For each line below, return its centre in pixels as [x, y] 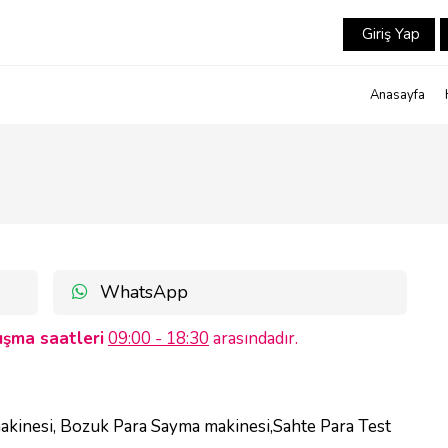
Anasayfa [397, 95]
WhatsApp [141, 292]
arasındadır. [253, 338]
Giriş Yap [389, 34]
